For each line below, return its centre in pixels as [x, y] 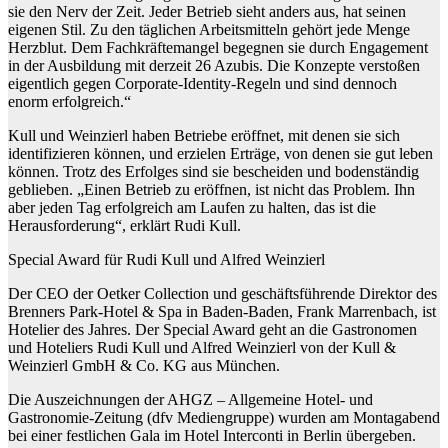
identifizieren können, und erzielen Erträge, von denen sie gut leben [220, 154]
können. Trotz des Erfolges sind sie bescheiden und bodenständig [213, 172]
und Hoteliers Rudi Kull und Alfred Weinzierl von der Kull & [202, 348]
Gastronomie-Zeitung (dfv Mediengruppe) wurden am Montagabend [224, 418]
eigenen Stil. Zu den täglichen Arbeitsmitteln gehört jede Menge [209, 30]
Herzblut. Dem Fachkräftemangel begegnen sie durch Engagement [218, 48]
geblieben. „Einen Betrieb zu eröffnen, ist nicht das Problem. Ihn [211, 190]
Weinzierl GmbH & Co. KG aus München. [144, 366]
